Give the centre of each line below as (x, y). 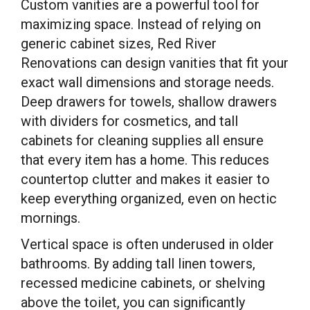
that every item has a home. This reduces (145, 160)
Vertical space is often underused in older (147, 244)
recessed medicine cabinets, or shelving (143, 283)
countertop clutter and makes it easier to (145, 179)
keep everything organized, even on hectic (149, 199)
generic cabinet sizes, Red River (119, 44)
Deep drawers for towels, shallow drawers (149, 102)
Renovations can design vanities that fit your (155, 63)
